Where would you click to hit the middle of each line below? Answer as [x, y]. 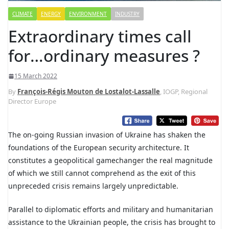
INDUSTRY [127, 14]
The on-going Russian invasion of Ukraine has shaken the [107, 135]
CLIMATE [22, 14]
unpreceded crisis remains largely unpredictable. [93, 186]
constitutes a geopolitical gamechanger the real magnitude [110, 161]
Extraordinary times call [100, 36]
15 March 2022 [36, 76]
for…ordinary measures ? [104, 56]
